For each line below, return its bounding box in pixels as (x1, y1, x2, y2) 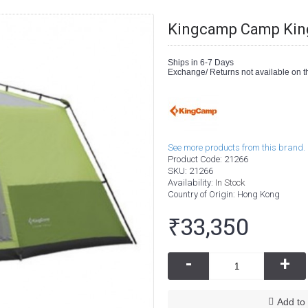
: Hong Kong (233, 189, 280, 199)
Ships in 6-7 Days (168, 58, 234, 67)
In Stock (215, 177, 245, 188)
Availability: (168, 177, 215, 188)
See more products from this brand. (168, 142, 305, 153)
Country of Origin (168, 189, 233, 199)
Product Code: (168, 154, 224, 164)
